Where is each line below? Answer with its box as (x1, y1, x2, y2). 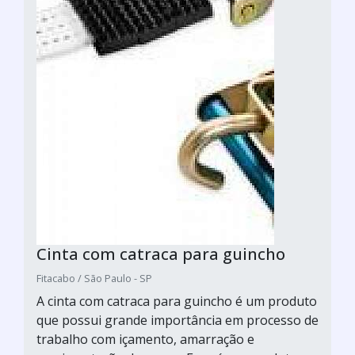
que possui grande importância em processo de (36, 311, 319, 329)
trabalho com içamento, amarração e (36, 330, 254, 348)
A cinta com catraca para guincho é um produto (36, 292, 317, 310)
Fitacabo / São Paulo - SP (36, 270, 152, 285)
